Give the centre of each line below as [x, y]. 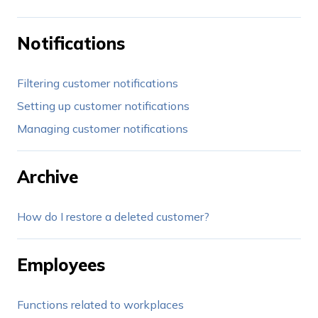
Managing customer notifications [103, 129]
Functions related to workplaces [100, 304]
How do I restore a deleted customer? [113, 217]
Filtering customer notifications [98, 83]
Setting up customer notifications [103, 106]
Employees [61, 264]
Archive [48, 176]
